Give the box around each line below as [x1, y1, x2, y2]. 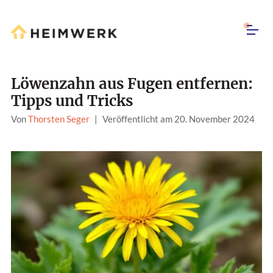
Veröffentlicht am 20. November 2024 [102, 113, 255, 125]
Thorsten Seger [28, 113, 90, 125]
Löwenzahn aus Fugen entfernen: [11, 74, 253, 94]
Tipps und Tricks [11, 91, 133, 111]
